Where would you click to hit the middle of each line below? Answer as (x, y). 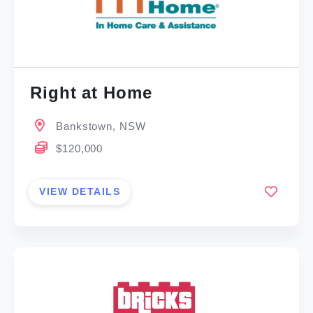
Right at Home (91, 93)
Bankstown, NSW (101, 126)
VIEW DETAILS (80, 191)
